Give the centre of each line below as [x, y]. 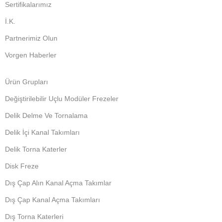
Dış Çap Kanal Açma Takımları [53, 200]
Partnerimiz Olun [31, 38]
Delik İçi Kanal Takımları [43, 132]
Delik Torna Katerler [36, 149]
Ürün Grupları [27, 82]
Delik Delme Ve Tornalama [47, 115]
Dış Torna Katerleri [34, 217]
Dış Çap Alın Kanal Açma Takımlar [58, 183]
